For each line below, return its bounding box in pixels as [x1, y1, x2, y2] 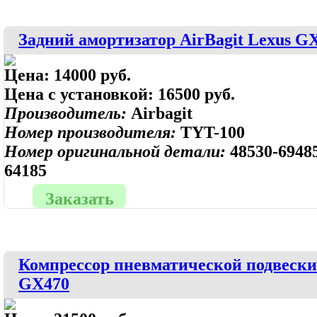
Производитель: [4, 104, 131, 122]
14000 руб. [54, 66, 131, 84]
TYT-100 [180, 123, 245, 142]
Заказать [45, 190, 114, 208]
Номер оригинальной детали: [4, 142, 230, 161]
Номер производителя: [4, 123, 180, 142]
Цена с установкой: [4, 85, 158, 103]
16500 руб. [158, 85, 235, 103]
